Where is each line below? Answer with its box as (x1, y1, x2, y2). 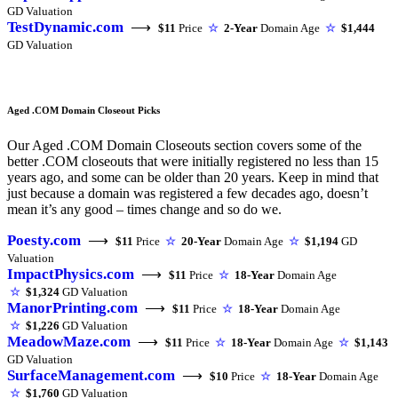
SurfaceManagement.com (7, 366, 175, 384)
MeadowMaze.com (7, 332, 131, 350)
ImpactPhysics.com (7, 265, 134, 283)
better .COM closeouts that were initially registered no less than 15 (7, 153, 378, 169)
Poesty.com (7, 231, 81, 249)
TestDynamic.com (7, 19, 123, 36)
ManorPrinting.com (7, 298, 138, 316)
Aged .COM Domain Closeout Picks (7, 104, 160, 115)
